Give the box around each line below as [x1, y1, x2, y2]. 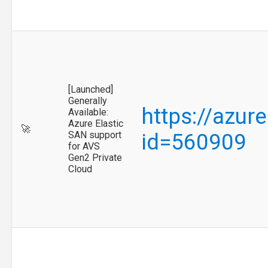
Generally [68, 95, 107, 106]
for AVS [68, 140, 100, 152]
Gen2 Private [68, 151, 122, 163]
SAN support [68, 129, 121, 141]
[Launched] [68, 83, 113, 95]
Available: [68, 106, 108, 118]
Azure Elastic [68, 117, 123, 129]
